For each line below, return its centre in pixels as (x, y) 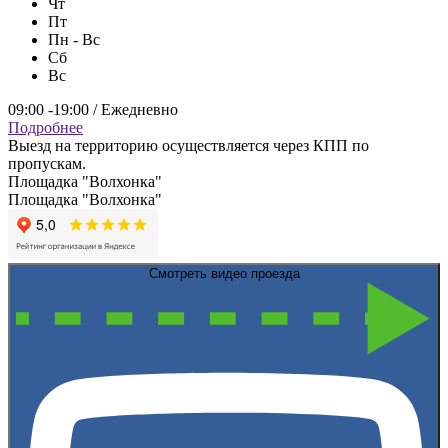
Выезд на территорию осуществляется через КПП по (188, 146)
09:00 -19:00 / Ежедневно (93, 110)
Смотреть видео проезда (224, 274)
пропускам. (47, 164)
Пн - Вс (74, 40)
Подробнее (45, 128)
